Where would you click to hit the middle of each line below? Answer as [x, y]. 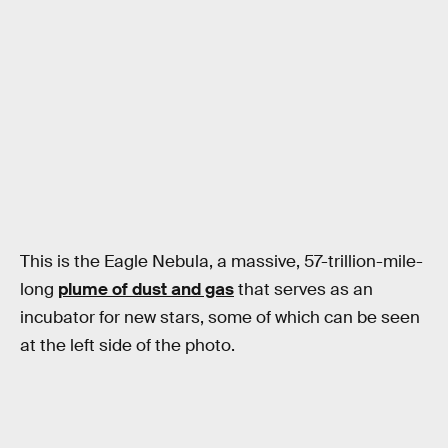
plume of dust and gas [146, 289]
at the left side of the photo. [127, 345]
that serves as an [303, 289]
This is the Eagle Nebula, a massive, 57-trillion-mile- [221, 261]
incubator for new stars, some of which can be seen [220, 317]
